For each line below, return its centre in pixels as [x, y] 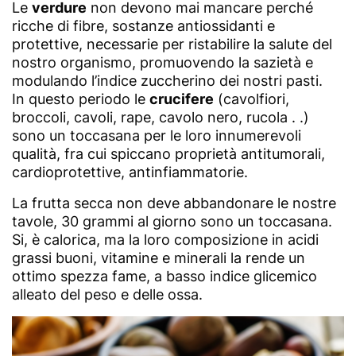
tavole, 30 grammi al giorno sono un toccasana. [172, 221]
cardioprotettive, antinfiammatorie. [130, 172]
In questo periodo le [81, 99]
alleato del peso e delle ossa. [107, 294]
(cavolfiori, [252, 99]
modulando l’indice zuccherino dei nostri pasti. [167, 80]
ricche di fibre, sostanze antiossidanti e [143, 25]
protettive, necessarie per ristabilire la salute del [172, 44]
